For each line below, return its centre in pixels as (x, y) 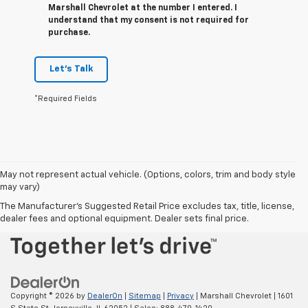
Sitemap (145, 296)
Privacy (180, 296)
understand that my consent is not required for (148, 21)
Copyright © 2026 (43, 296)
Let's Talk (71, 69)
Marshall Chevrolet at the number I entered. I (143, 9)
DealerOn (105, 296)
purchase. (69, 33)
